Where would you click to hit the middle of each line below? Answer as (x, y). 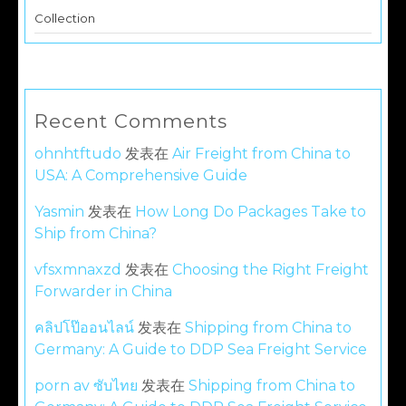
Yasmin (59, 212)
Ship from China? (96, 233)
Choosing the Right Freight (271, 270)
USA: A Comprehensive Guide (141, 175)
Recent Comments (131, 121)
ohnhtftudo (78, 154)
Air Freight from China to (261, 154)
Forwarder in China (103, 291)
